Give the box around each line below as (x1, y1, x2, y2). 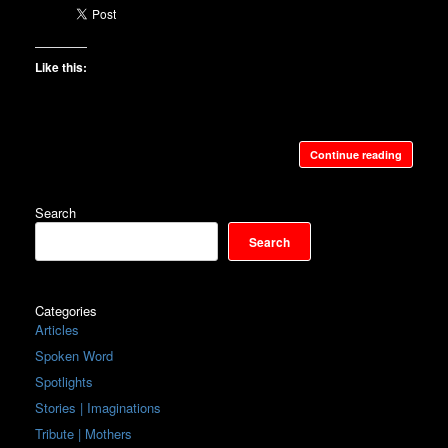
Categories (35, 301, 97, 320)
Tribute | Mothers (35, 424, 132, 443)
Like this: (35, 58, 87, 76)
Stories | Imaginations (35, 398, 161, 417)
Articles (35, 320, 79, 339)
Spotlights (35, 372, 93, 391)
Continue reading (310, 147, 402, 162)
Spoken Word (35, 346, 113, 365)
